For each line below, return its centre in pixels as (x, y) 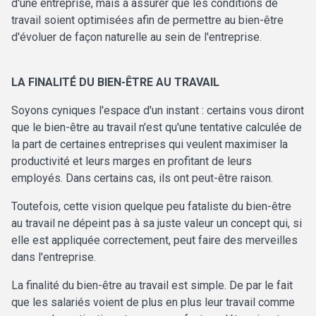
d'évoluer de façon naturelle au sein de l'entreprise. (136, 37)
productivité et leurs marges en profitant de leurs (132, 162)
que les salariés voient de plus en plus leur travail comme (153, 303)
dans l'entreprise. (54, 257)
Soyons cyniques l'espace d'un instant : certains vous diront (158, 111)
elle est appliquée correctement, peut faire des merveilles (154, 241)
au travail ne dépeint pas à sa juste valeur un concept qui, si (157, 224)
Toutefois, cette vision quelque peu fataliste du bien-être (151, 207)
